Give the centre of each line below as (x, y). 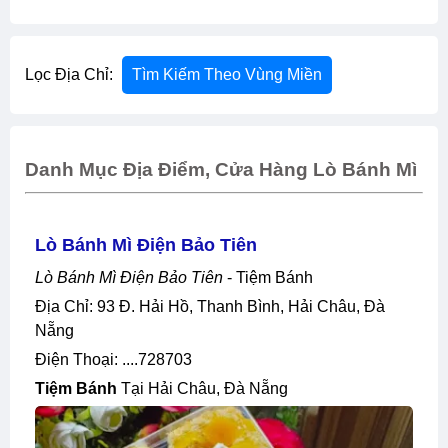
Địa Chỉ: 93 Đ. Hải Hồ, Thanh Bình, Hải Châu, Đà (41, 306)
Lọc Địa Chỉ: (71, 75)
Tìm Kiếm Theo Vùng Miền (227, 75)
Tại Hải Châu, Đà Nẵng (202, 388)
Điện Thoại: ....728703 (119, 359)
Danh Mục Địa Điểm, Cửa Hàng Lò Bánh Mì (221, 169)
